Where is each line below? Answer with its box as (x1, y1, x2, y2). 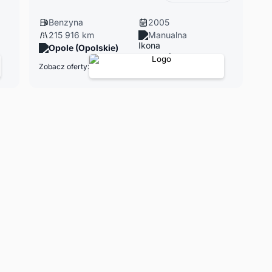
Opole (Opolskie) (48, 42, 118, 53)
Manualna (148, 30, 187, 40)
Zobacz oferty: (38, 61, 89, 71)
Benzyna (48, 17, 83, 27)
